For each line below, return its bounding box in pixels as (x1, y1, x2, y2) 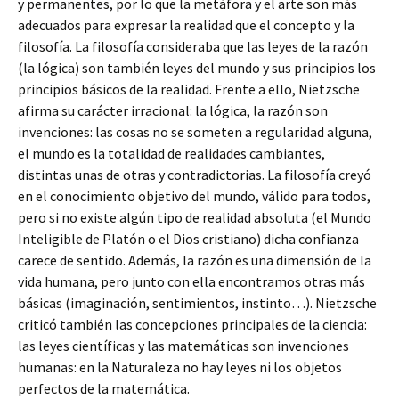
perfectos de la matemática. (18, 379, 190, 397)
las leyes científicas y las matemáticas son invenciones (18, 337, 349, 354)
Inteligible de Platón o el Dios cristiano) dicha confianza (18, 230, 359, 248)
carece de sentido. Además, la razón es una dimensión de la (18, 251, 371, 269)
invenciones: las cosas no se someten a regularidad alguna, (18, 123, 372, 141)
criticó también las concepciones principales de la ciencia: (18, 315, 367, 333)
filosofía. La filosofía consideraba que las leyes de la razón (18, 37, 368, 55)
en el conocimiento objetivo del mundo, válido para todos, (18, 187, 370, 205)
